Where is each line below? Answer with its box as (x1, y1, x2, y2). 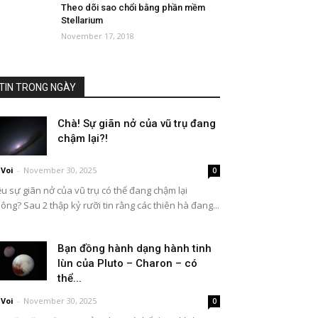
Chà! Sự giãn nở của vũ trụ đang (57, 117, 216, 130)
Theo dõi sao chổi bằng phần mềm (61, 2, 205, 13)
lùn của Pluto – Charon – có (57, 257, 197, 270)
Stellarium (61, 15, 103, 26)
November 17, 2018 (61, 31, 134, 41)
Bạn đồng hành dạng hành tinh (57, 242, 212, 255)
